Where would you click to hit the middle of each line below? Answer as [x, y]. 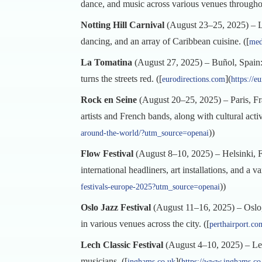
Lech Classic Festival [122, 245]
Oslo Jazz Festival [116, 207]
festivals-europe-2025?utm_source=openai [150, 187]
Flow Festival [107, 154]
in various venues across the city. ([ [145, 224]
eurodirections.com [194, 79]
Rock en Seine [109, 100]
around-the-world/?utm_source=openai [145, 133]
